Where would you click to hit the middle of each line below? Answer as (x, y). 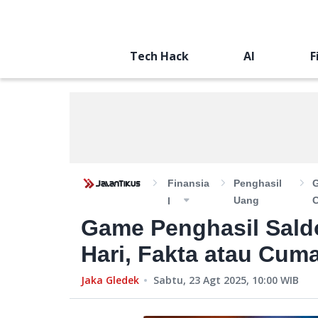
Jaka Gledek (110, 280)
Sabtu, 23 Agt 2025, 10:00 (215, 280)
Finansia (188, 183)
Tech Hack (159, 56)
